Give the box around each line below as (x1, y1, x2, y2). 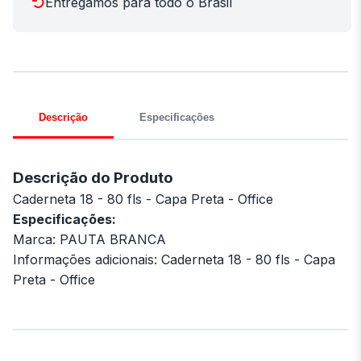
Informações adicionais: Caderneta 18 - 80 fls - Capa (13, 251, 335, 268)
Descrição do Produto (13, 168, 173, 187)
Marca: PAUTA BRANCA (13, 230, 166, 247)
